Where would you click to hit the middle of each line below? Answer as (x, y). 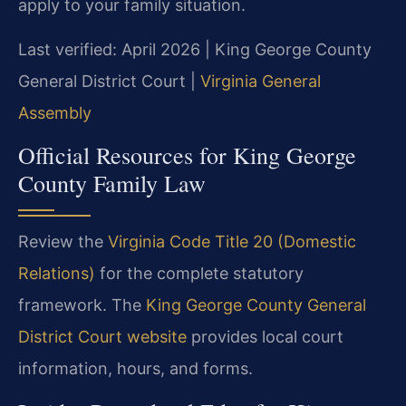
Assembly (55, 112)
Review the (63, 242)
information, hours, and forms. (135, 369)
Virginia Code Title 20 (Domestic (232, 242)
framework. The (82, 305)
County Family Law (112, 184)
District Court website (102, 337)
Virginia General (261, 81)
